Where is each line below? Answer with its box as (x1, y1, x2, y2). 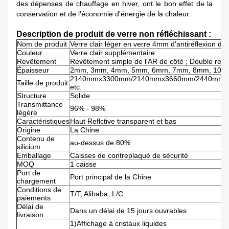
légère (17, 108, 37, 117)
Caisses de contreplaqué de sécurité (70, 151, 188, 160)
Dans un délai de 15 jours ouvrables (70, 207, 187, 215)
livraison (17, 211, 43, 219)
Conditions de (17, 186, 61, 194)
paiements (17, 194, 51, 202)
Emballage (17, 151, 51, 160)
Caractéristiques (17, 117, 70, 126)
